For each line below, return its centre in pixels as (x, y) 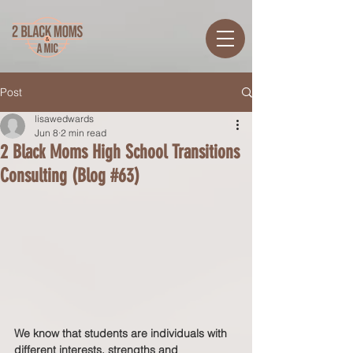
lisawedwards (64, 119)
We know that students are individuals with (122, 334)
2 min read (84, 133)
